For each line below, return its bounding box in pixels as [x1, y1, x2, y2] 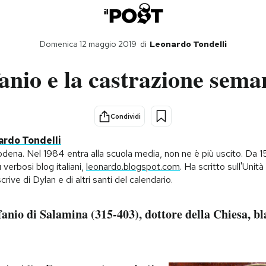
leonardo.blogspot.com [86, 160, 180, 173]
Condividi [110, 112, 141, 121]
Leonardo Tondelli [149, 39, 227, 49]
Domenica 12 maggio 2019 [39, 39, 137, 49]
